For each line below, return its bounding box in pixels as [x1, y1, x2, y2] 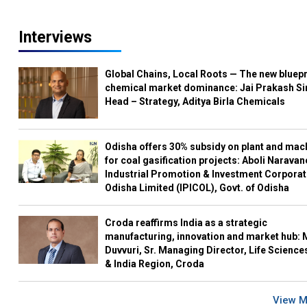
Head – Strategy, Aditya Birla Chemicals [105, 96, 286, 107]
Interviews [19, 28, 92, 47]
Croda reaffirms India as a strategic [105, 217, 268, 229]
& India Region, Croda [105, 258, 205, 270]
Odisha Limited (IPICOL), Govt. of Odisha [105, 182, 290, 194]
